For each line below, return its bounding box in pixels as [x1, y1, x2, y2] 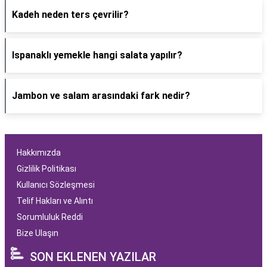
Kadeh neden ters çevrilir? [12, 9, 129, 20]
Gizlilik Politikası [17, 164, 76, 173]
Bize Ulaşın [17, 228, 58, 238]
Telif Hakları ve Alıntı [17, 196, 93, 206]
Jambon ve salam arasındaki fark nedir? [12, 90, 190, 101]
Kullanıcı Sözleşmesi [17, 180, 95, 190]
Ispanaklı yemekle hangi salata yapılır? [12, 49, 182, 61]
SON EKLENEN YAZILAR [30, 250, 156, 264]
